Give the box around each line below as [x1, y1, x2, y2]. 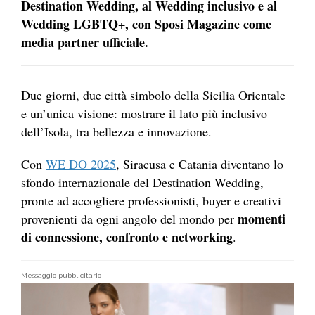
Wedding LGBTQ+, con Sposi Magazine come [21, 14, 271, 33]
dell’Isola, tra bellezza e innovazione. [21, 123, 212, 141]
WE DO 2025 [46, 155, 116, 173]
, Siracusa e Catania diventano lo [116, 155, 283, 173]
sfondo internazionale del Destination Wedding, [21, 174, 264, 191]
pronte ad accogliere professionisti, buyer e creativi [21, 192, 281, 210]
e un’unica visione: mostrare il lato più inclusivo [21, 105, 267, 122]
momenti [238, 210, 285, 229]
